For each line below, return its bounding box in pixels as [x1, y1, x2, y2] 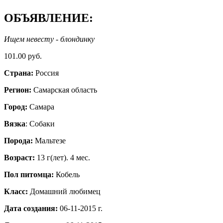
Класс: [4, 187, 30, 196]
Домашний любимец [30, 187, 101, 196]
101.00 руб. [4, 51, 42, 60]
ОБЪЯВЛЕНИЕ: [4, 11, 93, 24]
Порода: [4, 136, 33, 145]
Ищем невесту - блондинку [4, 34, 95, 43]
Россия [33, 68, 59, 77]
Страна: [4, 68, 33, 77]
